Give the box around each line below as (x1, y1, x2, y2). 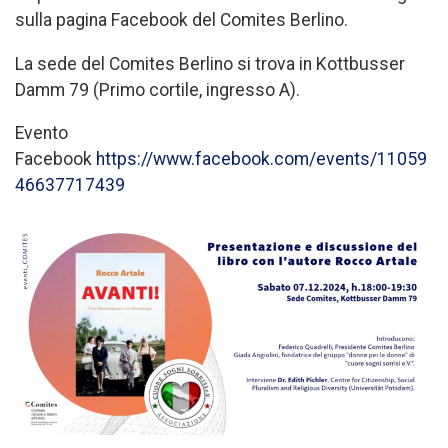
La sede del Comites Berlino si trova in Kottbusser (15, 53, 405, 74)
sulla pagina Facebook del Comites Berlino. (15, 9, 348, 30)
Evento (15, 123, 68, 144)
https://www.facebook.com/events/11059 (96, 149, 427, 170)
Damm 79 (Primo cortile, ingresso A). (15, 79, 300, 100)
